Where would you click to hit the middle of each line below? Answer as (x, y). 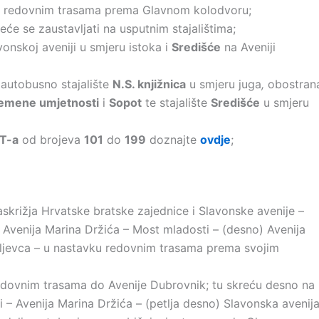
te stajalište (176, 103)
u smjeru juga (224, 84)
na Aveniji (248, 47)
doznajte (173, 140)
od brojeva (51, 140)
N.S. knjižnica (149, 84)
